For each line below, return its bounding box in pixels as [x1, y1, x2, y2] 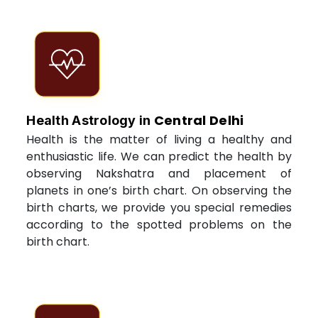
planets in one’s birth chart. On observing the [26, 182, 292, 199]
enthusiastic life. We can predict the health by [26, 148, 292, 165]
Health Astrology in [26, 112, 154, 128]
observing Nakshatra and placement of [26, 165, 292, 182]
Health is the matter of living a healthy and [26, 131, 292, 148]
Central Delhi [153, 111, 244, 129]
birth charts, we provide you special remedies [26, 199, 292, 216]
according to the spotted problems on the [26, 216, 292, 233]
